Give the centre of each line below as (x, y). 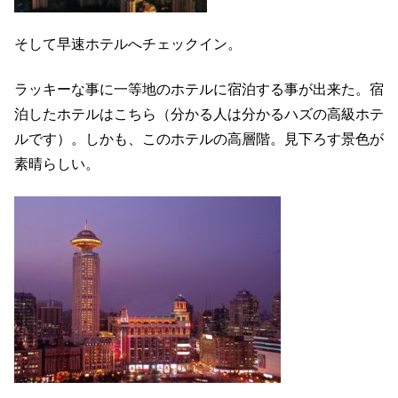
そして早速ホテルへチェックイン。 (128, 44)
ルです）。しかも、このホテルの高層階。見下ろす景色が (199, 139)
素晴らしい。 (57, 163)
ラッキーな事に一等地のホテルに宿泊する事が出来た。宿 (199, 89)
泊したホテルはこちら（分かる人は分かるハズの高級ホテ (199, 114)
